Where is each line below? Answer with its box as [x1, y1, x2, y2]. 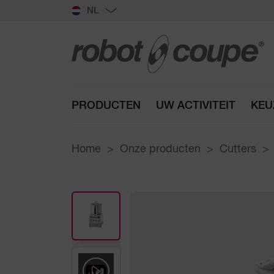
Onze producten [120, 144, 201, 155]
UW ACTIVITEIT [156, 100, 235, 111]
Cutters [220, 144, 256, 155]
